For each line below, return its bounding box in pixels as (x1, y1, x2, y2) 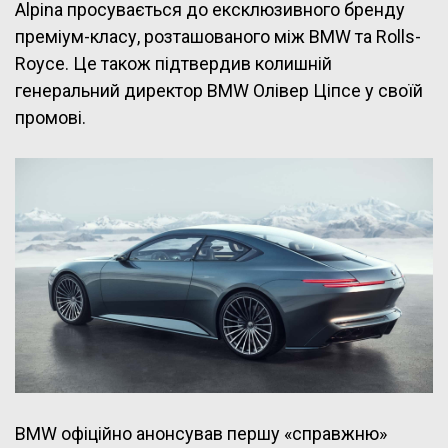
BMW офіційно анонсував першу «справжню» (15, 423, 387, 445)
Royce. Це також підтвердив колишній (15, 53, 332, 75)
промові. (15, 107, 86, 129)
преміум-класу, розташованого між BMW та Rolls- (15, 26, 421, 48)
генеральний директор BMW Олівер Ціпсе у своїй (15, 80, 423, 102)
